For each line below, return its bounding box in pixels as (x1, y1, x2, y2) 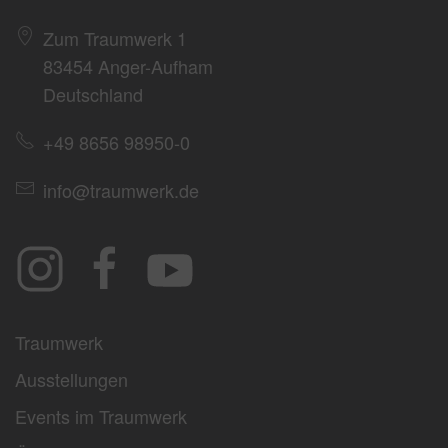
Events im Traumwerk (15, 403, 187, 430)
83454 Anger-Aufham (43, 53, 213, 80)
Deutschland (43, 81, 143, 108)
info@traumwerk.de (43, 177, 199, 204)
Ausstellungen (15, 366, 128, 393)
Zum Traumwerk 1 (43, 25, 187, 52)
